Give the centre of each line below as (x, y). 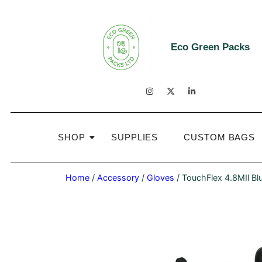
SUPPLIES (135, 137)
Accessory (118, 177)
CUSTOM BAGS (220, 137)
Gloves (161, 177)
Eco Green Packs (210, 47)
